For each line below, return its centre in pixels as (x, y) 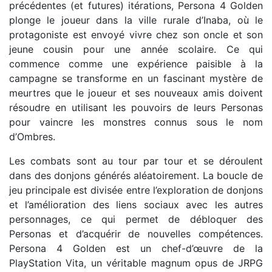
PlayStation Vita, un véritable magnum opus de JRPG (136, 263)
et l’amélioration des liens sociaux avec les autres (136, 205)
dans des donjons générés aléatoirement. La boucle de (136, 175)
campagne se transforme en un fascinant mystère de (136, 78)
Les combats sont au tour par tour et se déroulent (136, 161)
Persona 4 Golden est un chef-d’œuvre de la (136, 248)
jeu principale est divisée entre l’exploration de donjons (136, 190)
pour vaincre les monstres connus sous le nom (136, 122)
